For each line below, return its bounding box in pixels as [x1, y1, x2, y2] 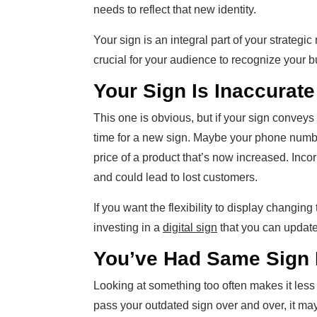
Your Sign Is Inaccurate [93, 80, 315, 103]
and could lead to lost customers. [93, 171, 258, 184]
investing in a [93, 221, 163, 234]
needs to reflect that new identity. [93, 4, 256, 16]
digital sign [163, 221, 217, 234]
